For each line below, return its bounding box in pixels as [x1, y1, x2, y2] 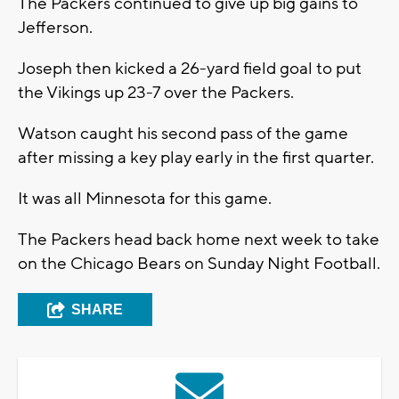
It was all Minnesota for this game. [18, 188, 272, 210]
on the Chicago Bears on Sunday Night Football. [18, 253, 380, 275]
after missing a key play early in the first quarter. [18, 147, 374, 169]
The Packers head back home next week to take [18, 229, 379, 251]
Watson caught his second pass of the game [18, 123, 348, 145]
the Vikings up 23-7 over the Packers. [18, 82, 294, 104]
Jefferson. [18, 17, 93, 39]
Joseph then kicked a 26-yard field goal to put [18, 58, 362, 80]
